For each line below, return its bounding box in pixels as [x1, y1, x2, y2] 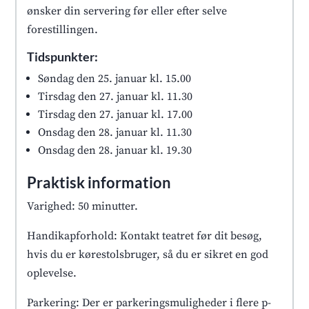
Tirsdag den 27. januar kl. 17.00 [38, 107, 193, 121]
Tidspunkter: [27, 48, 99, 64]
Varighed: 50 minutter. [27, 199, 139, 213]
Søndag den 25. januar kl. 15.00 [38, 71, 192, 86]
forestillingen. [27, 22, 99, 37]
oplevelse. [27, 266, 77, 280]
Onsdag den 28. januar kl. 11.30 [38, 125, 192, 139]
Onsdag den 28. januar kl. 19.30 [38, 143, 192, 157]
